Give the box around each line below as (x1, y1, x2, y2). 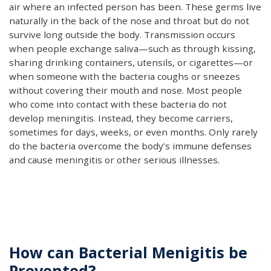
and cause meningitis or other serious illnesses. (9, 153, 220, 166)
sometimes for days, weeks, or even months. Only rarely (9, 125, 258, 138)
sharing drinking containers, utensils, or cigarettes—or (9, 56, 253, 68)
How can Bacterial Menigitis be (9, 241, 247, 263)
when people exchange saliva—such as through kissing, (9, 42, 256, 54)
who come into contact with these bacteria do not (9, 97, 227, 110)
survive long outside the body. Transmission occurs (9, 28, 235, 41)
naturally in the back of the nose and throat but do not (9, 14, 249, 27)
